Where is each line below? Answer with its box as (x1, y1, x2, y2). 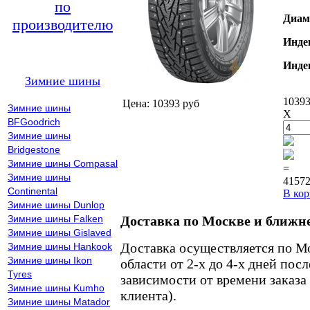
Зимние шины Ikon (8, 255, 92, 266)
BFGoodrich (8, 116, 60, 127)
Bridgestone (8, 144, 60, 155)
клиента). (120, 288, 176, 303)
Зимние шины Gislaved (8, 227, 111, 238)
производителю (12, 16, 113, 33)
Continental (8, 185, 57, 197)
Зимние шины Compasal (8, 158, 118, 169)
